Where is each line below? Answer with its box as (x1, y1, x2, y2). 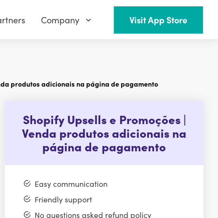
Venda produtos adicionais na (22, 125, 187, 141)
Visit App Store (129, 14, 187, 26)
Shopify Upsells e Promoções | (22, 111, 186, 127)
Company (41, 14, 79, 26)
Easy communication (34, 178, 108, 189)
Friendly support (34, 193, 92, 204)
